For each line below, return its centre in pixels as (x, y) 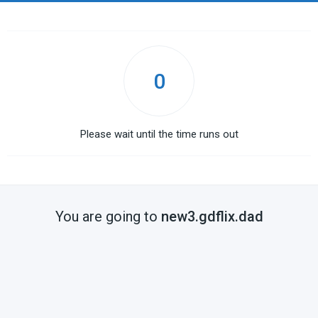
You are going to (108, 216)
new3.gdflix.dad (212, 216)
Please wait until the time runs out (159, 134)
